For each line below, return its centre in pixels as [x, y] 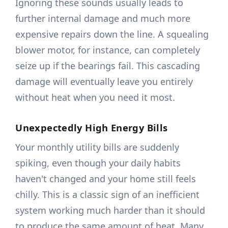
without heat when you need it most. [95, 97]
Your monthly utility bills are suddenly [97, 147]
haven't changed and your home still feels [106, 179]
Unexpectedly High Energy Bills [92, 128]
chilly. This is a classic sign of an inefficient [108, 195]
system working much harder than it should [110, 210]
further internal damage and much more [103, 19]
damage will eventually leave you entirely [104, 82]
